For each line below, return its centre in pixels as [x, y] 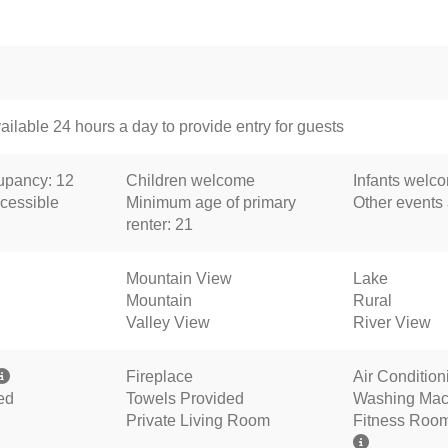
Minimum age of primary [210, 202]
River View [392, 322]
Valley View [167, 322]
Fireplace [159, 376]
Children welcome [190, 180]
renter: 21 [159, 224]
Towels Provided [184, 398]
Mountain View [178, 278]
